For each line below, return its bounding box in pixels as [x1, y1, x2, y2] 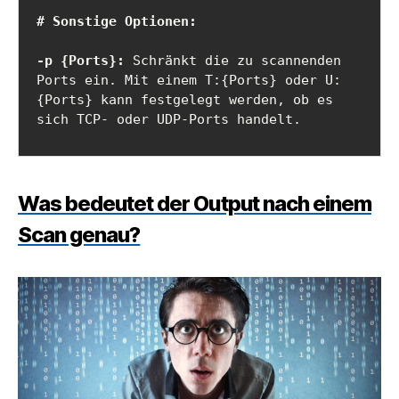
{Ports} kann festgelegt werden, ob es [37, 92, 333, 109]
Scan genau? [18, 222, 141, 248]
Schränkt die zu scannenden [125, 53, 341, 69]
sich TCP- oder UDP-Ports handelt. [37, 111, 301, 128]
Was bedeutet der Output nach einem [18, 191, 371, 217]
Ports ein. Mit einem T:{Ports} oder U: [37, 72, 341, 89]
